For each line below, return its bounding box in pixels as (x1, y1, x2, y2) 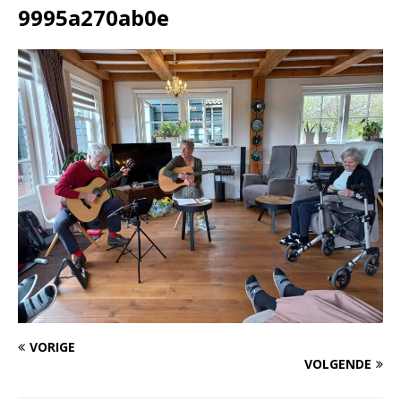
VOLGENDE (304, 355, 371, 373)
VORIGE (30, 338, 75, 356)
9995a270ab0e (18, 3, 169, 33)
